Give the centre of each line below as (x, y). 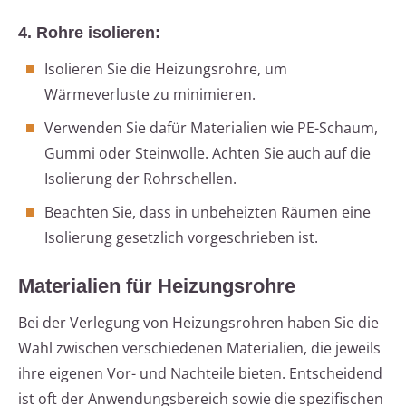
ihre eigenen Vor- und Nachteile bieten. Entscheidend (200, 374)
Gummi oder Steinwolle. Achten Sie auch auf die (208, 154)
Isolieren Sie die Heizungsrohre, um (166, 69)
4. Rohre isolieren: (89, 33)
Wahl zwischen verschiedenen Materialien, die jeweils (199, 348)
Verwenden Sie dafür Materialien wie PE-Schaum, (211, 128)
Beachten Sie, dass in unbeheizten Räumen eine (208, 213)
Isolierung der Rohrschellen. (140, 179)
